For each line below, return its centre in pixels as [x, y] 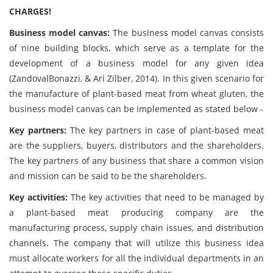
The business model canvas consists [189, 33]
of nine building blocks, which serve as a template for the [136, 48]
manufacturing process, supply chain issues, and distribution [136, 228]
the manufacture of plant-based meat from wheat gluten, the [136, 94]
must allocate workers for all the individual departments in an [136, 258]
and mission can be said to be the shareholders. [108, 176]
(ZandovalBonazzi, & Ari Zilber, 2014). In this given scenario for [136, 78]
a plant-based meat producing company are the [136, 212]
